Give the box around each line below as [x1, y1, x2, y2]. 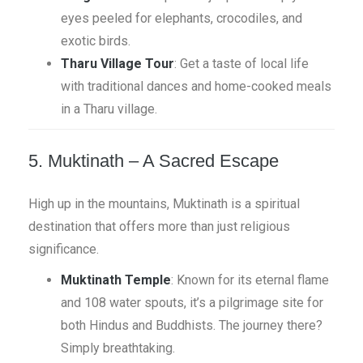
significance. [28, 241, 99, 257]
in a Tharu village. [61, 101, 157, 117]
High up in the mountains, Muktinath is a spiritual [28, 196, 300, 211]
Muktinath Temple [61, 272, 171, 288]
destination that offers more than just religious [28, 219, 290, 234]
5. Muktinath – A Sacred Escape [28, 151, 279, 171]
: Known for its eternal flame [171, 272, 329, 288]
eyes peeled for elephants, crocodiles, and [61, 11, 302, 26]
